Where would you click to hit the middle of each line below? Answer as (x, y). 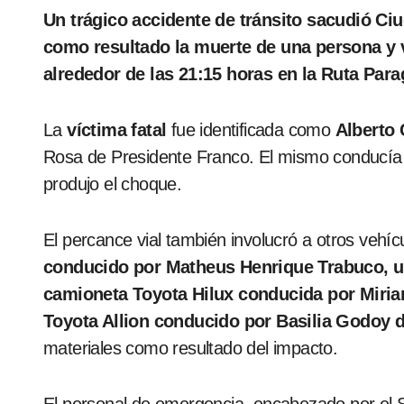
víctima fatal (117, 130)
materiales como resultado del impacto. (191, 348)
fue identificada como (248, 130)
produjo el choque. (113, 184)
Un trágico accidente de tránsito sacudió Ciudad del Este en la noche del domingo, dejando (50, 20)
